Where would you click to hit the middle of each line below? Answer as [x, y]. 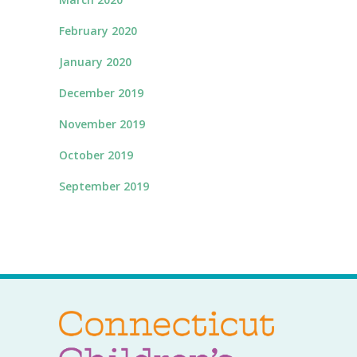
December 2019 [101, 93]
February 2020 [98, 31]
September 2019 [104, 186]
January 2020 [95, 62]
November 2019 [102, 124]
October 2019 [96, 155]
